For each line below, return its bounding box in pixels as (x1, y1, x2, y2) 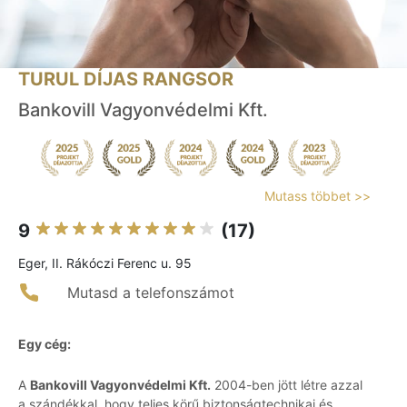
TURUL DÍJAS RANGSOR (18, 68, 233, 91)
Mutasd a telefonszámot (67, 283, 234, 303)
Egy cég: (18, 336, 71, 352)
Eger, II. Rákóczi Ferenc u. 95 (18, 255, 192, 272)
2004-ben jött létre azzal (211, 377, 362, 393)
